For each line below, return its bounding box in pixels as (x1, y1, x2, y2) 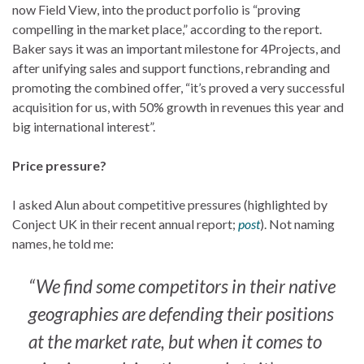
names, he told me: (12, 235, 114, 251)
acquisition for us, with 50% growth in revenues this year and (12, 98, 344, 115)
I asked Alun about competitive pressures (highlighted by (12, 196, 327, 212)
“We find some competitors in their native (28, 275, 336, 297)
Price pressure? (12, 157, 106, 173)
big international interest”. (12, 118, 155, 134)
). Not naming (260, 215, 335, 232)
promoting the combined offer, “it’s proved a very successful (12, 79, 344, 95)
